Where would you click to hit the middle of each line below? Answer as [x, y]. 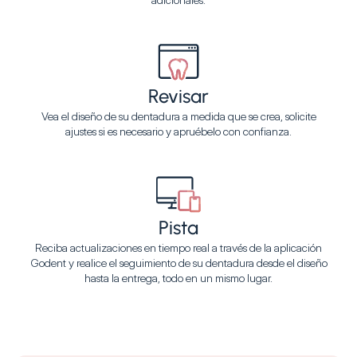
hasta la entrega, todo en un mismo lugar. [178, 278]
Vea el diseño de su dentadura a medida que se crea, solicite [178, 116]
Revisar [178, 96]
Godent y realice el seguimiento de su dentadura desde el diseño [178, 263]
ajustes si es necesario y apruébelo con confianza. [178, 131]
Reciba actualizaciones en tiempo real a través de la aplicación [178, 247]
